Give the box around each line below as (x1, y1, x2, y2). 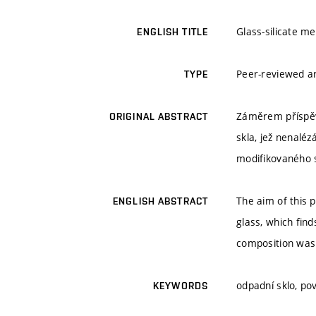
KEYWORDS (153, 280, 208, 292)
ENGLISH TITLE (137, 26, 208, 38)
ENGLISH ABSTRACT (113, 195, 208, 207)
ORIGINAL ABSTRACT (109, 111, 208, 123)
